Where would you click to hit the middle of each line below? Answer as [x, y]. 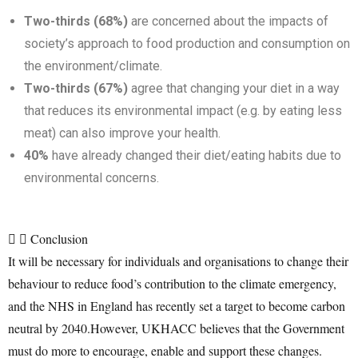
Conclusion [59, 238]
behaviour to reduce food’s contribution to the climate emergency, [172, 283]
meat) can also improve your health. [122, 133]
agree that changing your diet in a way [235, 88]
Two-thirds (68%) [78, 21]
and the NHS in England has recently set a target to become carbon [177, 305]
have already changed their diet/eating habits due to [195, 155]
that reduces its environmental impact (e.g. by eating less [183, 110]
